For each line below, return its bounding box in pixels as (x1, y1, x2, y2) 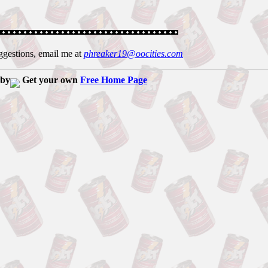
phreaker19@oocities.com (84, 48, 183, 59)
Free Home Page (80, 75, 147, 86)
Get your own (20, 75, 80, 86)
